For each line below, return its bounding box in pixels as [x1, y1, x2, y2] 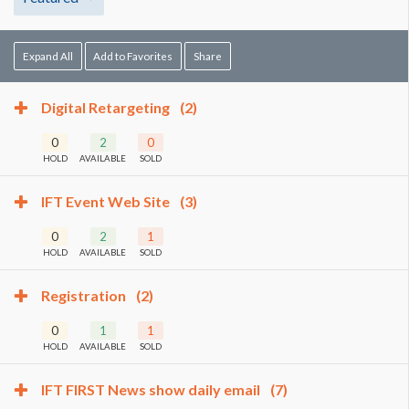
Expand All [22, 49, 73, 62]
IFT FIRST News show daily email [41, 381, 263, 398]
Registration [41, 287, 129, 304]
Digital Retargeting [41, 99, 173, 116]
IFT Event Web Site [41, 193, 173, 210]
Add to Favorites [93, 49, 173, 62]
